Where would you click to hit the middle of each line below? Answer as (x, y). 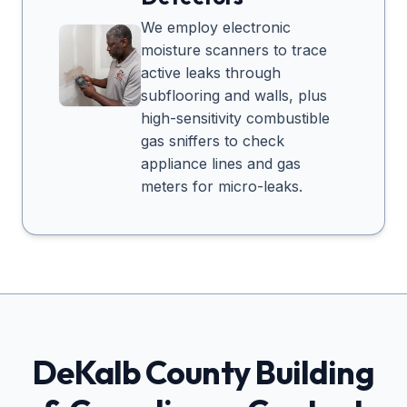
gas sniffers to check (213, 141)
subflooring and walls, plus (234, 96)
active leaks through (211, 73)
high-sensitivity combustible (235, 119)
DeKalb (86, 372)
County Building (257, 372)
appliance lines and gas (221, 164)
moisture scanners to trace (234, 50)
